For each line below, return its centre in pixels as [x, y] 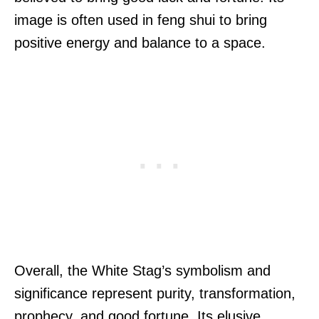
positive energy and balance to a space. [140, 43]
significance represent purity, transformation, [155, 294]
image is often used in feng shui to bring [141, 20]
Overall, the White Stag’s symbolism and [142, 271]
